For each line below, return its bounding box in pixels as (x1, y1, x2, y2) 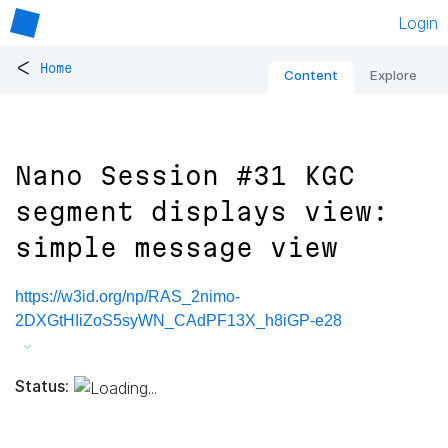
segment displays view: (15, 197, 389, 227)
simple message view (15, 233, 338, 263)
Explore (370, 67, 417, 84)
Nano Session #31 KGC (15, 161, 355, 191)
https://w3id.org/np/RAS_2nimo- (15, 288, 240, 306)
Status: (15, 375, 69, 396)
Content (284, 67, 338, 84)
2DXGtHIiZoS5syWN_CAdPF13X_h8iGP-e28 (15, 312, 342, 330)
